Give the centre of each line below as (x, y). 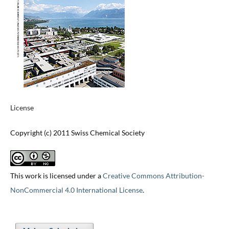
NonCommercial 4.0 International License (76, 190)
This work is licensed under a (56, 176)
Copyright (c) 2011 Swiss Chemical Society (77, 133)
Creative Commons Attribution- (153, 176)
